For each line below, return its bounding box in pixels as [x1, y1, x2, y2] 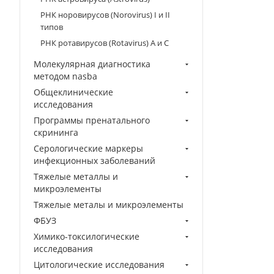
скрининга [34, 127, 78, 138]
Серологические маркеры [34, 143, 143, 154]
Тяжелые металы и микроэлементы [34, 199, 183, 210]
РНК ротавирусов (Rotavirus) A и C [40, 37, 169, 48]
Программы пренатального [34, 114, 150, 126]
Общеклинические [34, 86, 113, 98]
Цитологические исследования [34, 259, 165, 270]
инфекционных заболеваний [34, 155, 155, 166]
